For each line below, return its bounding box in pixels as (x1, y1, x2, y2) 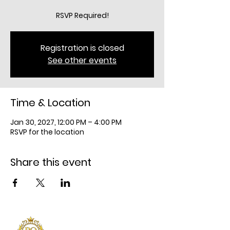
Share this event (10, 155, 91, 169)
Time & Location (10, 95, 90, 110)
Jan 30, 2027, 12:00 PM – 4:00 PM (10, 117, 122, 127)
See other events (48, 54, 117, 66)
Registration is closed (40, 42, 124, 54)
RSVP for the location (10, 127, 84, 137)
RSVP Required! (55, 10, 109, 21)
